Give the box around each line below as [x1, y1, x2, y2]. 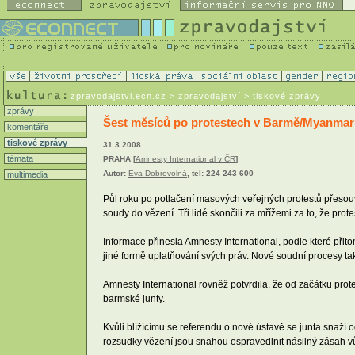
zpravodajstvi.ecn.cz [71, 91, 166, 101]
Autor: [103, 169, 128, 178]
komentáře [5, 122, 48, 132]
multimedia [5, 170, 48, 179]
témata [5, 154, 33, 163]
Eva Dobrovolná [128, 169, 187, 178]
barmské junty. [103, 292, 165, 304]
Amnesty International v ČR [136, 155, 235, 164]
